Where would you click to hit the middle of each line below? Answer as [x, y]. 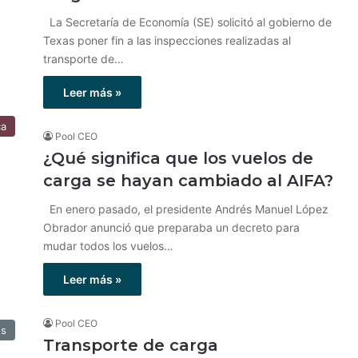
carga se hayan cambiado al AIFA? [188, 181]
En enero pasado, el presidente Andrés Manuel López [186, 209]
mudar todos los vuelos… [108, 246]
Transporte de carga [131, 345]
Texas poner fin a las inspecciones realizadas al [167, 40]
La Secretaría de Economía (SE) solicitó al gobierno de [187, 22]
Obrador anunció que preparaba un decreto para [171, 227]
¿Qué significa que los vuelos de [178, 158]
